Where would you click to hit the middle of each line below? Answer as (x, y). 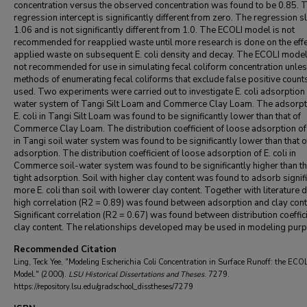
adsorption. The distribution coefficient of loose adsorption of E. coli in (155, 153)
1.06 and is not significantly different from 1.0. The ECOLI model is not (154, 30)
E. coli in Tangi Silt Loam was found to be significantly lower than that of (157, 116)
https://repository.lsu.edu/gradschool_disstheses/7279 (103, 287)
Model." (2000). (41, 274)
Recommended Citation (65, 249)
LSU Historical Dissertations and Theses (136, 274)
